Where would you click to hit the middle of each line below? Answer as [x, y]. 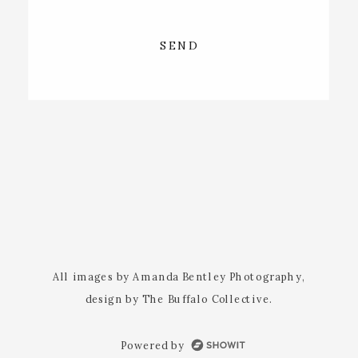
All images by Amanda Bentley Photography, [179, 276]
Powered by [153, 346]
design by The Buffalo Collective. [179, 299]
